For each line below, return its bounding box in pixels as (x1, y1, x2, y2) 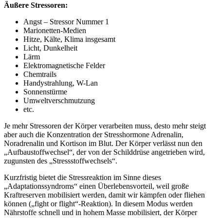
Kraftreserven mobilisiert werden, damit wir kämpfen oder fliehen (4, 191, 205, 200)
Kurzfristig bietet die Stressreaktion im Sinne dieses (4, 173, 161, 182)
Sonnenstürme (23, 88, 67, 96)
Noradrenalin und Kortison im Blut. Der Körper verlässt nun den (4, 139, 202, 148)
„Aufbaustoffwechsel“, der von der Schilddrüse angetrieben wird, (4, 148, 205, 157)
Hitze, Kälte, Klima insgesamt (23, 35, 115, 44)
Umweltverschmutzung (23, 96, 95, 105)
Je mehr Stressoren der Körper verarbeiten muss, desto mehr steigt (4, 122, 206, 130)
